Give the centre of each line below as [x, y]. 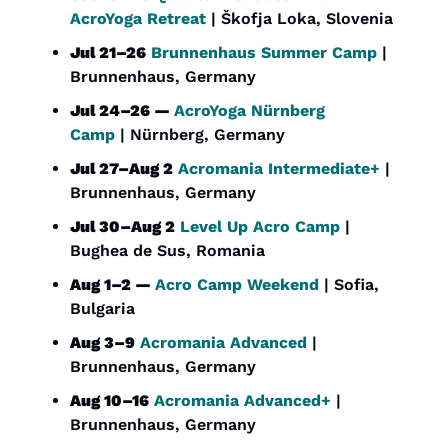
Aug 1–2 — [112, 285]
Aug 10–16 [109, 401]
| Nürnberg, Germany [200, 135]
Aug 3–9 [102, 343]
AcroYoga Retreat [138, 19]
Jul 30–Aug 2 [122, 227]
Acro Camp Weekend [237, 285]
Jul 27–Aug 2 [121, 169]
